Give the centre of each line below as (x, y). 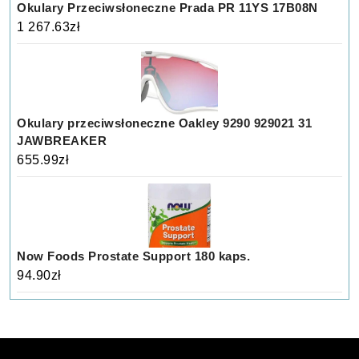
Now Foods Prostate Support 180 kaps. (134, 256)
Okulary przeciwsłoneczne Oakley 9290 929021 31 (165, 123)
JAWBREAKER (62, 140)
